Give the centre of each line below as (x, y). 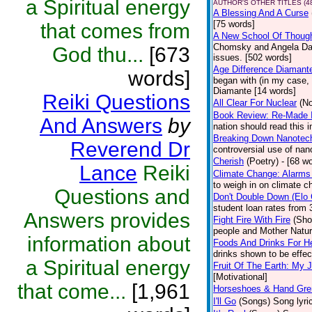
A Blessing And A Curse (261, 13)
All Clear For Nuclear (255, 103)
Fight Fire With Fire (252, 220)
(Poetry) (263, 161)
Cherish (228, 161)
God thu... (98, 55)
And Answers (101, 126)
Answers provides (107, 220)
